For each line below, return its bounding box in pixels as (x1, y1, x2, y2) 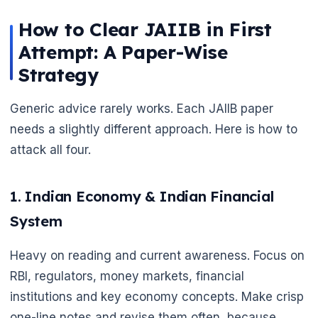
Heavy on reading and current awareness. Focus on (10, 248, 305, 263)
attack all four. (10, 143, 91, 158)
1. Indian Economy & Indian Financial (10, 187, 274, 205)
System (10, 212, 62, 230)
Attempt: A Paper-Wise (18, 40, 228, 65)
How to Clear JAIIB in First (18, 18, 272, 42)
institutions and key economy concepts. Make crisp (10, 289, 304, 304)
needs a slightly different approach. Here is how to (10, 122, 297, 137)
